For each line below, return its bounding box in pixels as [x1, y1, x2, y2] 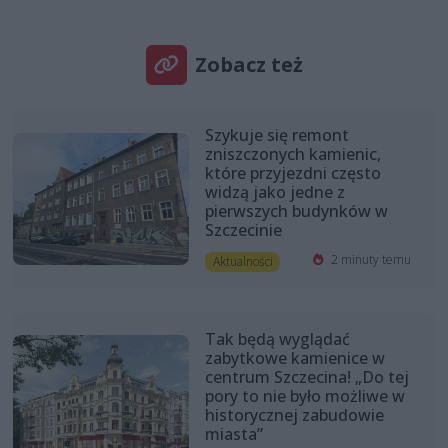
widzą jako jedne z [204, 180, 345, 203]
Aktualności [212, 252, 273, 270]
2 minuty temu [328, 250, 412, 268]
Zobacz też [194, 50, 303, 78]
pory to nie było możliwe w [204, 385, 405, 408]
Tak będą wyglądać [204, 328, 350, 351]
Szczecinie [204, 218, 282, 241]
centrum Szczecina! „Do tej [204, 366, 409, 389]
